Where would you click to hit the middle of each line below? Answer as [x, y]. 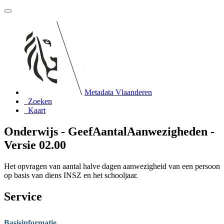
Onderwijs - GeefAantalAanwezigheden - [109, 131]
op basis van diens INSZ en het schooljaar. [71, 175]
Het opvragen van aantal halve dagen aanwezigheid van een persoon [112, 166]
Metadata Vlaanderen [118, 92]
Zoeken [40, 101]
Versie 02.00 [35, 145]
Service [23, 196]
